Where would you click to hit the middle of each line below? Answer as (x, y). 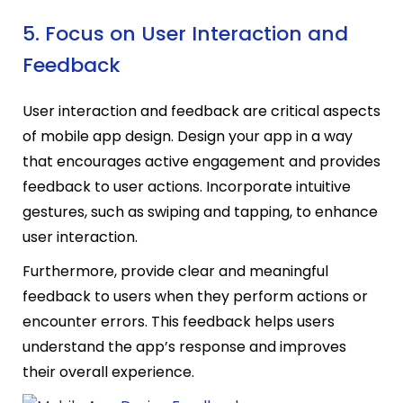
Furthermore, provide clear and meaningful (175, 271)
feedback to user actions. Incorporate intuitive (187, 186)
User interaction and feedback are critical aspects (201, 111)
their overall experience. (108, 372)
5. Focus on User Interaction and (185, 34)
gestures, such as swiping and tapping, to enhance (200, 211)
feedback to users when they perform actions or (195, 296)
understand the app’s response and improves (184, 346)
